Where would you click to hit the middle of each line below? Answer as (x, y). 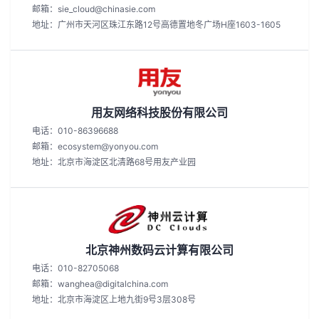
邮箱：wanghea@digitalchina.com (100, 284)
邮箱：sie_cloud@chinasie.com (94, 9)
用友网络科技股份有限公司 (159, 113)
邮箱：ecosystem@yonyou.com (95, 146)
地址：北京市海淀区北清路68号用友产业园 (114, 162)
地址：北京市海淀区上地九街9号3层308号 (114, 299)
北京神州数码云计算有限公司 (159, 250)
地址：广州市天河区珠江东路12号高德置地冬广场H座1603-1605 (156, 25)
